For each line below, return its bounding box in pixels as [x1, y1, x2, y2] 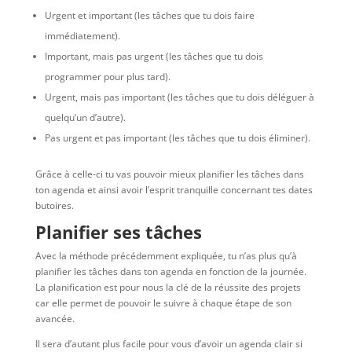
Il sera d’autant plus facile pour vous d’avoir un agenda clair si [35, 336, 302, 350]
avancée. [35, 311, 77, 325]
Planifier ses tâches [35, 219, 207, 244]
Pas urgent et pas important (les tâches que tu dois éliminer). [44, 130, 310, 145]
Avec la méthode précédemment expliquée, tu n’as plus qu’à [35, 248, 297, 262]
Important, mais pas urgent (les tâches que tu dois [44, 49, 263, 63]
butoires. [35, 198, 76, 212]
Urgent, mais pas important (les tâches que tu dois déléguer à [44, 90, 314, 104]
